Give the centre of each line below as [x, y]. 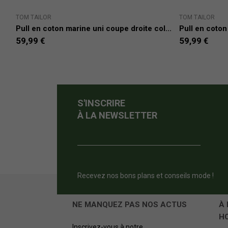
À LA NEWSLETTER [117, 115]
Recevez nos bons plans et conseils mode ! [146, 175]
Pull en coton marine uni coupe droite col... [94, 28]
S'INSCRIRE [101, 103]
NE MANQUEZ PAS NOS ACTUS [130, 204]
